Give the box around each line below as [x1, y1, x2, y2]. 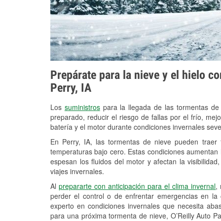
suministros [64, 102, 100, 112]
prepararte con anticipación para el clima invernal [59, 181, 216, 191]
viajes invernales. [50, 166, 104, 177]
